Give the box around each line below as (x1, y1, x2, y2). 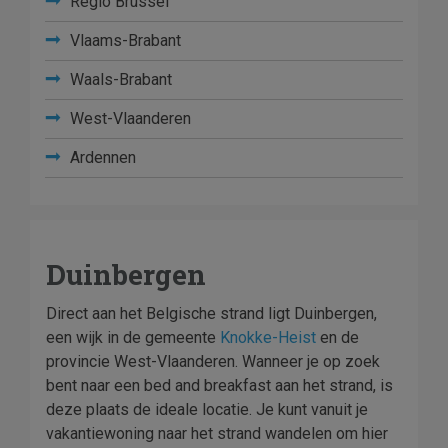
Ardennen (66, 148, 136, 167)
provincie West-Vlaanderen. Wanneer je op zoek (46, 352, 380, 371)
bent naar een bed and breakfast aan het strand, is (46, 376, 393, 395)
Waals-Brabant (66, 70, 172, 89)
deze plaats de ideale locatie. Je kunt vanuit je (46, 400, 368, 419)
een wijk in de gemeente (46, 328, 220, 347)
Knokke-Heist (220, 328, 316, 347)
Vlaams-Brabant (66, 31, 181, 50)
